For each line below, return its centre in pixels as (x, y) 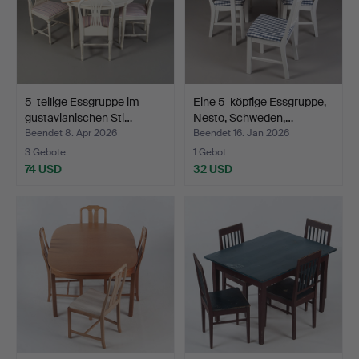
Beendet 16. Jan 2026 (241, 133)
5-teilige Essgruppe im (82, 101)
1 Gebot (210, 152)
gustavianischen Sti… (79, 117)
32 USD (213, 169)
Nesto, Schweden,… (243, 117)
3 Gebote (45, 152)
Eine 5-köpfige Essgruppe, (260, 101)
